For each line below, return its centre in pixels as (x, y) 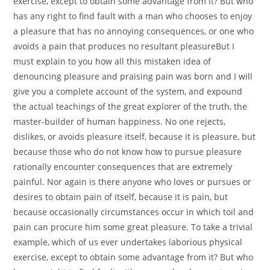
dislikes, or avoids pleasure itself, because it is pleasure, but (135, 137)
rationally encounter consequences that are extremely (123, 167)
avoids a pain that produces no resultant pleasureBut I (124, 46)
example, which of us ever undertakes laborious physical (128, 242)
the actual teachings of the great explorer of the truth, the (130, 106)
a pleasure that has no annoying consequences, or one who (134, 31)
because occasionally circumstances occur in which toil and (134, 212)
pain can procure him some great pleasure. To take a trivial (133, 227)
